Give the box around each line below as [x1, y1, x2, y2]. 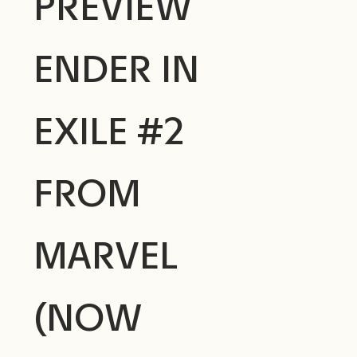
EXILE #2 [33, 108, 185, 155]
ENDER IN [33, 45, 199, 93]
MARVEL [33, 232, 178, 280]
